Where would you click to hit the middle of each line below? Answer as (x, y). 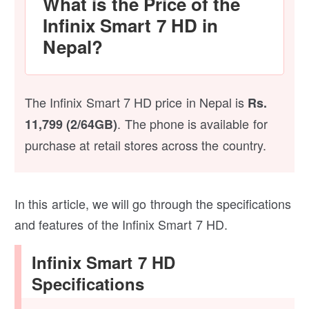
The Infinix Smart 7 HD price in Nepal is (137, 102)
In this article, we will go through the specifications (153, 203)
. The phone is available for (192, 123)
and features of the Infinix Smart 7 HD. (121, 224)
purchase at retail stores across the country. (146, 144)
